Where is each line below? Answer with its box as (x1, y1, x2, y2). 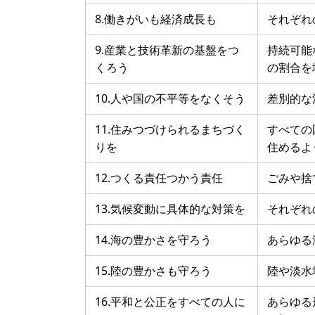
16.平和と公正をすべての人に (94, 294, 245, 310)
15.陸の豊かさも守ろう (94, 263, 212, 279)
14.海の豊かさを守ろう (94, 232, 212, 248)
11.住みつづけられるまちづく (94, 122, 245, 138)
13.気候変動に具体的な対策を (94, 201, 245, 217)
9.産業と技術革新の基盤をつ (94, 42, 239, 58)
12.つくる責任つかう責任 (94, 170, 223, 186)
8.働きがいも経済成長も (94, 11, 217, 27)
